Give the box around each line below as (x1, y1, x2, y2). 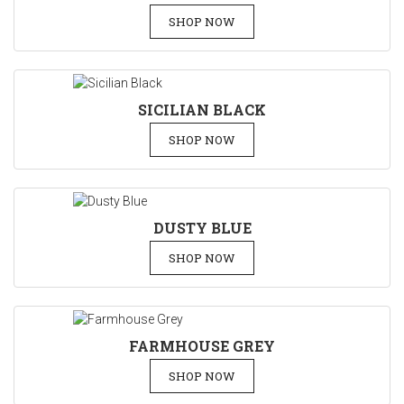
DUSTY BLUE (152, 218, 252, 237)
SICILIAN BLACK (138, 100, 266, 119)
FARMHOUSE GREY (129, 336, 275, 355)
